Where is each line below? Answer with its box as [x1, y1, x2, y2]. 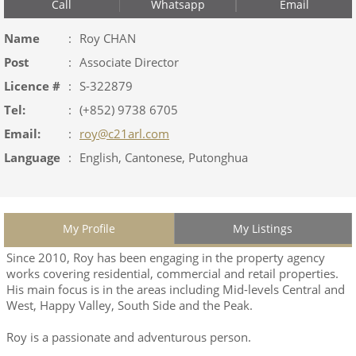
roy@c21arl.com [79, 126, 169, 141]
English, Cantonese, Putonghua [79, 149, 248, 165]
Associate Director [79, 54, 179, 70]
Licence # [4, 78, 60, 94]
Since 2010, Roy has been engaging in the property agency [6, 250, 325, 265]
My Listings [233, 221, 293, 236]
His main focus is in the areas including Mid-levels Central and [6, 281, 345, 297]
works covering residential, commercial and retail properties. [6, 265, 339, 281]
